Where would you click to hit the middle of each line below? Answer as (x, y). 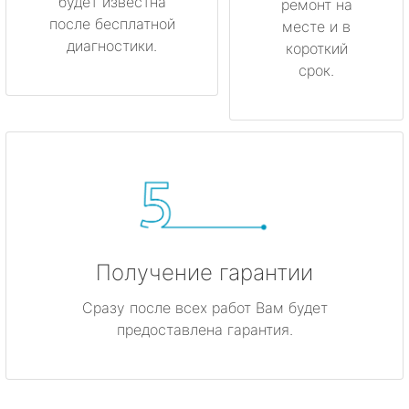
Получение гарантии (204, 272)
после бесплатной (112, 24)
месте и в (316, 27)
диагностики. (112, 46)
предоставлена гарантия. (204, 329)
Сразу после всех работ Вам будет (204, 307)
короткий (316, 49)
